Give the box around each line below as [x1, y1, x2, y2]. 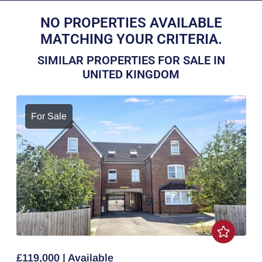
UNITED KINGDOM [82, 67, 180, 81]
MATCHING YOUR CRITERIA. [40, 31, 222, 47]
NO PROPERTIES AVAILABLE [40, 15, 222, 31]
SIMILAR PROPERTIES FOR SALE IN [37, 53, 225, 67]
